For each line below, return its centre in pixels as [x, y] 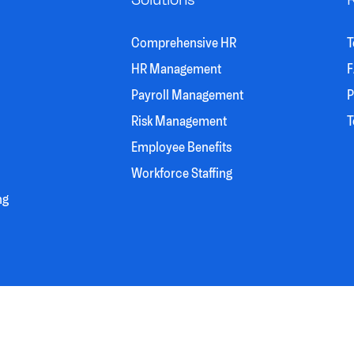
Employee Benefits [181, 147]
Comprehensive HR [183, 43]
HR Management [176, 69]
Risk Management [179, 121]
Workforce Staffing [181, 173]
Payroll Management [187, 95]
